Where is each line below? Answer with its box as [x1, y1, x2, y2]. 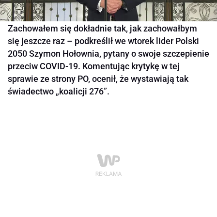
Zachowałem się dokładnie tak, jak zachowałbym [8, 23, 197, 34]
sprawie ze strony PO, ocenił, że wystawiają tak [8, 74, 188, 84]
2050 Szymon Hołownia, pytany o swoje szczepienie [8, 48, 209, 59]
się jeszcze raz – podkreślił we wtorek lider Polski [8, 36, 199, 46]
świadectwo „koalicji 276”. [8, 86, 109, 97]
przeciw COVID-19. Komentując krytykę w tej [8, 61, 180, 72]
